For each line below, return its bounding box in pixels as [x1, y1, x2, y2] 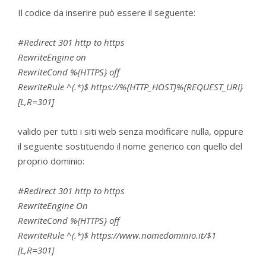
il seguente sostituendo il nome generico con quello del [18, 140, 242, 152]
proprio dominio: [18, 155, 84, 167]
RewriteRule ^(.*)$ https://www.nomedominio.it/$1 [18, 229, 216, 241]
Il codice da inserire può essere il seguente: [18, 7, 195, 18]
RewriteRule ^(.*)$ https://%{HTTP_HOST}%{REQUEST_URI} [18, 81, 243, 93]
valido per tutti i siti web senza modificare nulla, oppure [18, 125, 243, 137]
